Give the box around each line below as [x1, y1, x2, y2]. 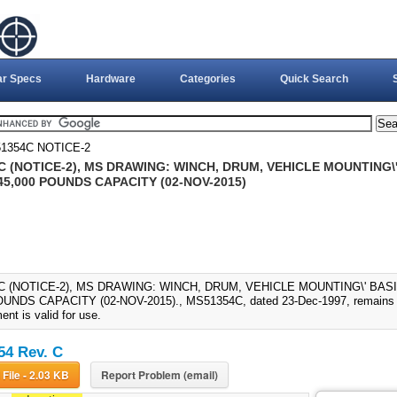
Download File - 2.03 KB [22, 367, 69, 384]
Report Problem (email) [100, 367, 218, 384]
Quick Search [279, 73, 348, 85]
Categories [179, 73, 236, 85]
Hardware [85, 73, 136, 85]
